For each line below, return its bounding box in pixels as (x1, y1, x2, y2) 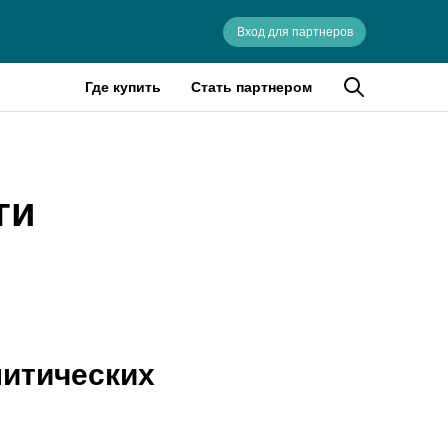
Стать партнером (191, 79, 312, 95)
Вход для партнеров (236, 24, 353, 39)
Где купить (85, 79, 161, 95)
